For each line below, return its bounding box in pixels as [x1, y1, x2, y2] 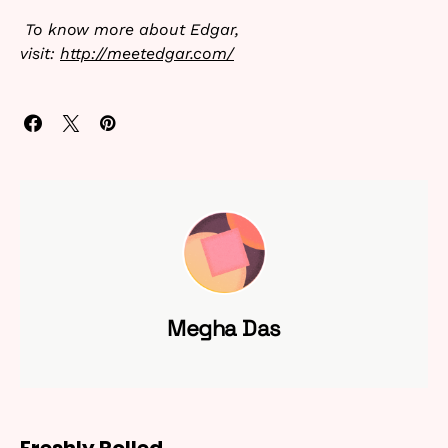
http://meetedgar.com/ [60, 43, 234, 63]
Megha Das [167, 313, 281, 342]
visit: [20, 43, 60, 63]
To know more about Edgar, [20, 19, 239, 39]
